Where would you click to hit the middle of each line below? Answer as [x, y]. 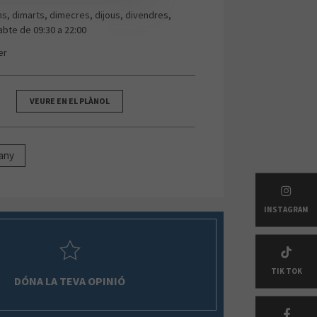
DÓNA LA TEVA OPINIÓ [70, 281]
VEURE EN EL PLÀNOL [70, 100]
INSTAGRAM [286, 209]
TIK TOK [286, 271]
